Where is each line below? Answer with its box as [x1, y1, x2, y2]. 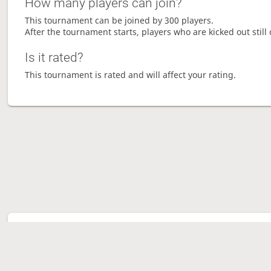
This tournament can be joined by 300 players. [25, 15, 214, 27]
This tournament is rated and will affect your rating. [25, 69, 237, 81]
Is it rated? [25, 50, 84, 65]
